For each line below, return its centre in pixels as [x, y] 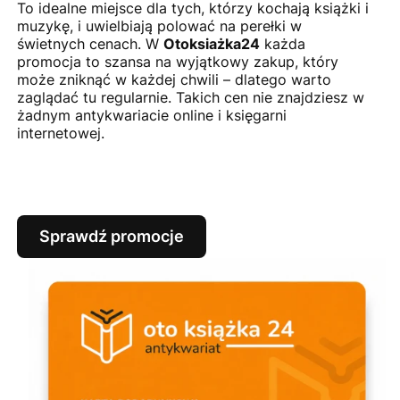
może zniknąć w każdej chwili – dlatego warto [174, 79]
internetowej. [60, 133]
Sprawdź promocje [111, 237]
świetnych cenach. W [90, 43]
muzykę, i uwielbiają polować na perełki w [159, 25]
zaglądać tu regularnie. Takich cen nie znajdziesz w [190, 97]
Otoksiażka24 [211, 43]
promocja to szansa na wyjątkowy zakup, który [177, 61]
